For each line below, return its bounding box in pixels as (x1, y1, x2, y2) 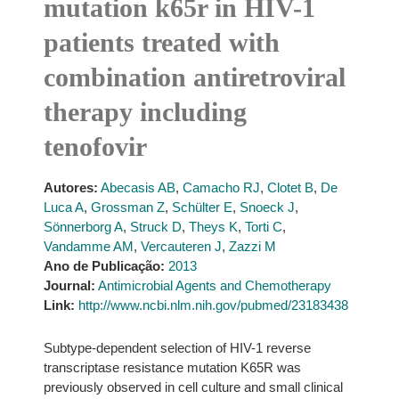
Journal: (43, 278, 95, 293)
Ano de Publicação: (43, 258, 165, 273)
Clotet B (266, 180, 313, 195)
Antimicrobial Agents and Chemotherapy (97, 278, 331, 293)
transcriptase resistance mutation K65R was (43, 360, 301, 375)
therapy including (43, 97, 247, 126)
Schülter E (171, 199, 232, 215)
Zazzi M (228, 239, 276, 254)
